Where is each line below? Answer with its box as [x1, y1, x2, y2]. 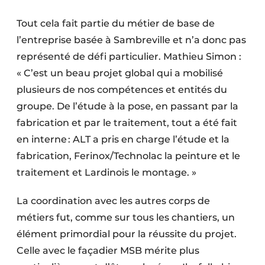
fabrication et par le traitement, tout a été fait [17, 117, 237, 128]
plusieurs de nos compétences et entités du [17, 83, 227, 95]
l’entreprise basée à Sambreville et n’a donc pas [17, 34, 246, 46]
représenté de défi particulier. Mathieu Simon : [17, 50, 241, 62]
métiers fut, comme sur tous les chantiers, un [17, 211, 235, 223]
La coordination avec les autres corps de [17, 195, 210, 206]
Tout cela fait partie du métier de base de [17, 17, 215, 29]
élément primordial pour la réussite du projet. [17, 228, 237, 240]
